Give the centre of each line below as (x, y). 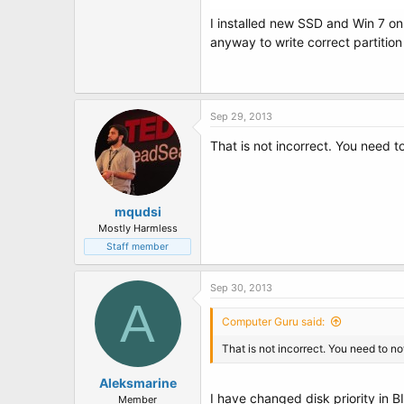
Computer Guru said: (273, 321)
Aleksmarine (138, 383)
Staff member (138, 247)
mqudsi (138, 211)
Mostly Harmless (138, 228)
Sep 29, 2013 (241, 116)
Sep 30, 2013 (241, 288)
